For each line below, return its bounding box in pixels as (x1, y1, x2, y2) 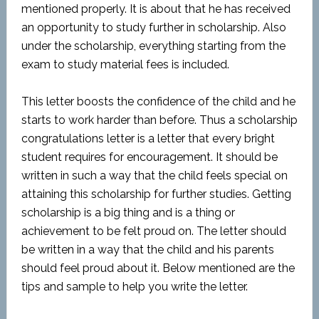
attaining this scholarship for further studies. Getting (21, 187, 291, 201)
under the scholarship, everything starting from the (21, 39, 286, 53)
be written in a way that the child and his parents (21, 243, 274, 256)
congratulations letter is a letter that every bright (21, 132, 275, 145)
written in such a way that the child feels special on (21, 169, 288, 182)
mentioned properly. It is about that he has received (21, 2, 291, 16)
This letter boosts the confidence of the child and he (21, 95, 296, 108)
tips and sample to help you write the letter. (21, 280, 248, 293)
